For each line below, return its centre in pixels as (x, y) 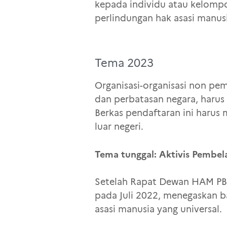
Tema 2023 (124, 63)
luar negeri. (119, 127)
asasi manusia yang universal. (158, 210)
